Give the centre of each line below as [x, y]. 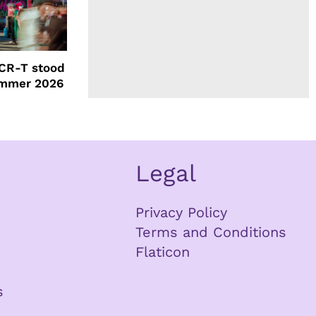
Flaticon [163, 251]
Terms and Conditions [211, 232]
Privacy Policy [182, 212]
